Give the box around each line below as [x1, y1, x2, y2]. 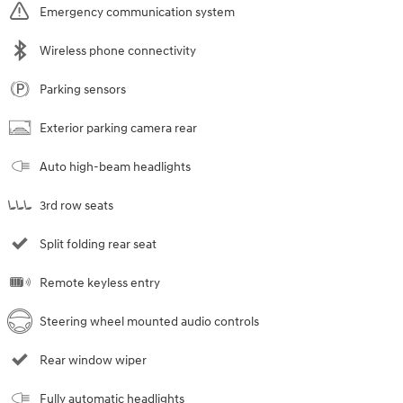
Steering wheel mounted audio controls [40, 314, 259, 330]
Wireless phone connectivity [40, 43, 196, 59]
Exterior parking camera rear [40, 121, 197, 137]
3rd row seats [40, 198, 113, 214]
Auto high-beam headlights [40, 159, 191, 175]
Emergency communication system [40, 4, 235, 21]
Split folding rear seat [40, 237, 157, 253]
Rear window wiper [40, 353, 147, 369]
